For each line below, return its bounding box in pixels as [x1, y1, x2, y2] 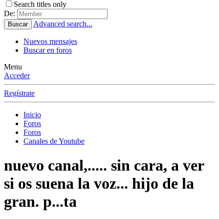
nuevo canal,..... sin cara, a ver [4, 156, 204, 174]
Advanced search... [33, 20, 92, 28]
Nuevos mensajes [23, 37, 77, 46]
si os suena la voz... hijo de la [4, 174, 194, 192]
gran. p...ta [4, 192, 77, 210]
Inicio [23, 110, 41, 119]
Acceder [4, 71, 30, 80]
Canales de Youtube [23, 137, 85, 146]
